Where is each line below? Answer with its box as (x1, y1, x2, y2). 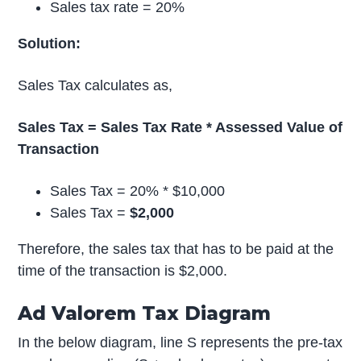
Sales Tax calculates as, (18, 77, 173, 94)
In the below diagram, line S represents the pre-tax (18, 334, 343, 351)
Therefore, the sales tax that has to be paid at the (18, 241, 334, 258)
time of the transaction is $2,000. (18, 263, 228, 280)
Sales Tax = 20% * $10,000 (50, 183, 226, 200)
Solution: (18, 35, 81, 52)
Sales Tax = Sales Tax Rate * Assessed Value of (18, 119, 343, 136)
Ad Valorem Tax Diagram (18, 301, 272, 325)
